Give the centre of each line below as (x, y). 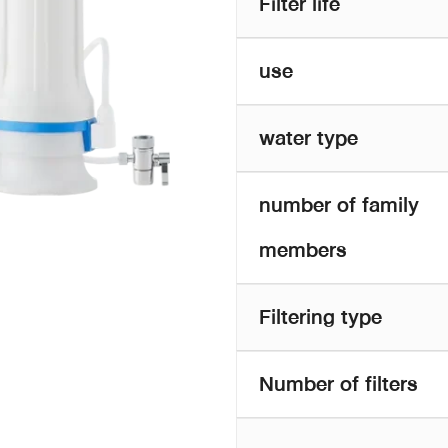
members (303, 249)
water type (308, 137)
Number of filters (338, 383)
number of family (339, 204)
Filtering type (320, 316)
